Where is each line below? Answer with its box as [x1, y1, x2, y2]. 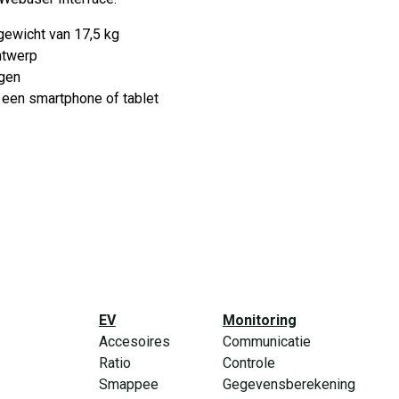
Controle [222, 354, 275, 372]
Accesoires [98, 333, 170, 351]
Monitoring [222, 312, 297, 330]
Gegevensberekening [222, 376, 355, 394]
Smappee [98, 376, 159, 394]
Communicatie [222, 333, 311, 351]
